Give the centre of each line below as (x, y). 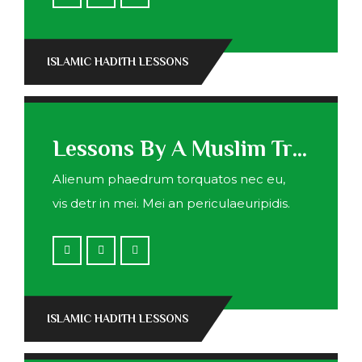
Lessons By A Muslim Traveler (300, 149)
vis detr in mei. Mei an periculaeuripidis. (172, 204)
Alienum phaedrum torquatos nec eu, (169, 179)
